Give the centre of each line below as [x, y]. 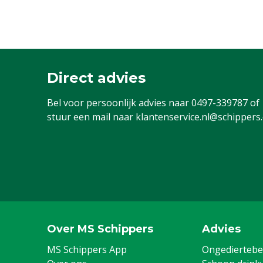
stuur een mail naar [91, 117]
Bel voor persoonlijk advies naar [119, 103]
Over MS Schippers [100, 229]
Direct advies [96, 78]
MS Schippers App [87, 249]
